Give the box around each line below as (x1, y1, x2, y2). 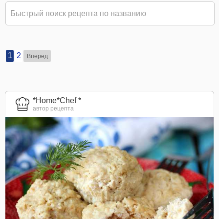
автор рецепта (33, 105, 74, 112)
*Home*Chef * (33, 96, 82, 105)
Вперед (26, 53, 48, 59)
